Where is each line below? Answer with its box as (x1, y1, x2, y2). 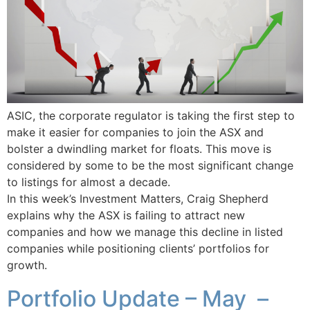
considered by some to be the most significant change (7, 158, 293, 173)
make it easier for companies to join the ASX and (7, 125, 264, 140)
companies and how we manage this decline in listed (7, 225, 283, 239)
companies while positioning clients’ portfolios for (7, 241, 269, 256)
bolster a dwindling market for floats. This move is (7, 142, 271, 156)
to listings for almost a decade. (7, 175, 170, 190)
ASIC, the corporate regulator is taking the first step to (7, 109, 295, 123)
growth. (7, 258, 47, 273)
